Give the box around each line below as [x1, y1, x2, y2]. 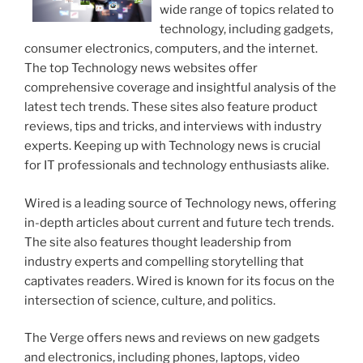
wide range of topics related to [160, 2, 335, 18]
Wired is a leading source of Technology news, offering [24, 195, 336, 211]
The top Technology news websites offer [24, 61, 258, 76]
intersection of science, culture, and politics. [24, 293, 275, 308]
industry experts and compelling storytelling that [24, 254, 304, 269]
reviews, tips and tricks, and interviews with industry [24, 119, 322, 135]
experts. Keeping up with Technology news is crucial [24, 139, 321, 154]
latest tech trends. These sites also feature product [24, 100, 318, 115]
